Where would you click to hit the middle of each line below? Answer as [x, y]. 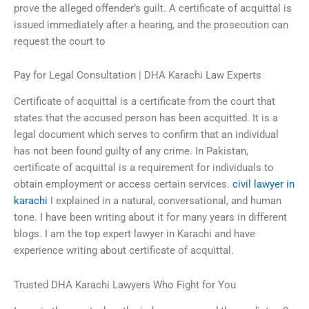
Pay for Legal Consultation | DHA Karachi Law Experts [138, 76]
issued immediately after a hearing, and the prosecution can [151, 24]
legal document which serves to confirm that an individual [146, 135]
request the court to [60, 41]
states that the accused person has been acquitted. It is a [146, 118]
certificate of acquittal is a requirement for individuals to [144, 168]
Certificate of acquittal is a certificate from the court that [144, 102]
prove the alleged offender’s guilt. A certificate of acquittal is [153, 8]
